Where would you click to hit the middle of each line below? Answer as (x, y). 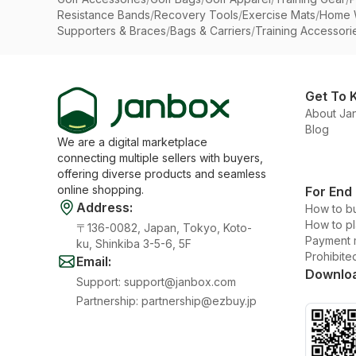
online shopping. (101, 190)
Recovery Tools (196, 15)
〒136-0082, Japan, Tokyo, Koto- (164, 228)
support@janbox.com (180, 282)
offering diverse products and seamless (162, 174)
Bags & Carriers (211, 31)
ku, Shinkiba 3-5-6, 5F (134, 244)
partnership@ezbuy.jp (199, 301)
